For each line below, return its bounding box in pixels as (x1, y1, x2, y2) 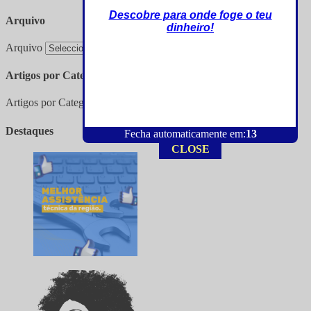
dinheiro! (167, 22, 214, 33)
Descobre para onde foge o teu (108, 9, 272, 21)
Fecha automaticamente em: (124, 128, 246, 140)
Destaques (6, 124, 53, 137)
